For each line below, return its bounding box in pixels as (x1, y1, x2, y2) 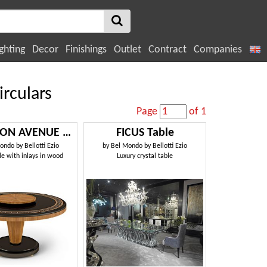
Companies (194, 44, 242, 55)
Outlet (114, 44, 141, 55)
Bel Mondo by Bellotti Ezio (111, 142, 188, 150)
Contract (148, 44, 187, 55)
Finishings (66, 44, 107, 55)
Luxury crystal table (117, 153, 173, 160)
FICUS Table (116, 127, 174, 139)
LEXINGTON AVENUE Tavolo (62, 127, 71, 139)
